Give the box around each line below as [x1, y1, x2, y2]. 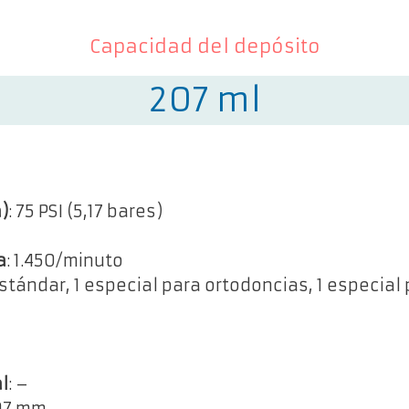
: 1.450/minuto [6, 250, 123, 272]
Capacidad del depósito [89, 35, 320, 58]
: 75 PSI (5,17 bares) [8, 201, 163, 223]
